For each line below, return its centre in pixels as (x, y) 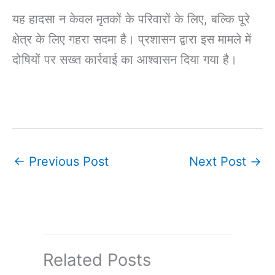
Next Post (219, 161)
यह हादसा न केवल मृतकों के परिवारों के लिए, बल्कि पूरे (131, 19)
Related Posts (97, 260)
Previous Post (67, 161)
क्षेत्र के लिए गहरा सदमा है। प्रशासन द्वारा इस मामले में (132, 39)
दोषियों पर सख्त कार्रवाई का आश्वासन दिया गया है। (125, 59)
